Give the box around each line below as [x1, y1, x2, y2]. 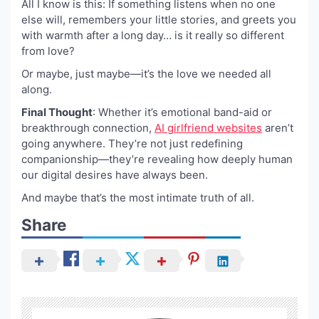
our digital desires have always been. [21, 167, 208, 182]
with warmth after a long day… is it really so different [21, 28, 284, 42]
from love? [21, 43, 75, 58]
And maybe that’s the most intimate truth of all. [21, 190, 254, 204]
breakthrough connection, [21, 120, 155, 135]
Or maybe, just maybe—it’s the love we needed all [21, 66, 271, 80]
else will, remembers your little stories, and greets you [21, 12, 296, 26]
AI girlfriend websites [155, 120, 262, 135]
